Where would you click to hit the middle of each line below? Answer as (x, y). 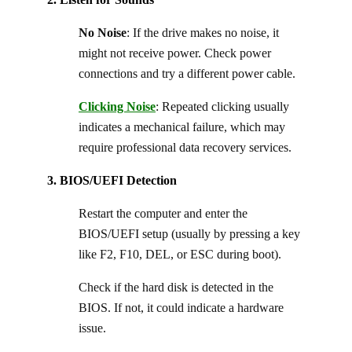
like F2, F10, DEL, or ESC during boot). (180, 254)
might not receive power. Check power (175, 53)
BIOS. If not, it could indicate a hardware (181, 307)
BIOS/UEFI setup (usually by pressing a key (189, 233)
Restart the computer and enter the (163, 213)
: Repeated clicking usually (222, 106)
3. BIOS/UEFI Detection (112, 180)
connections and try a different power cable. (187, 73)
